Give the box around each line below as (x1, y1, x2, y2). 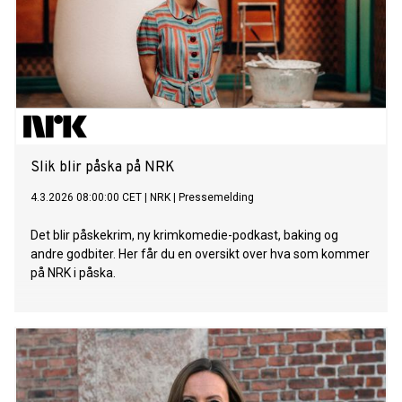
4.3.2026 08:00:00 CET (31, 191, 142, 205)
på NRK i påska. (31, 266, 116, 281)
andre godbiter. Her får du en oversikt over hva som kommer (31, 247, 370, 262)
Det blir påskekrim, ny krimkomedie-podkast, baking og (31, 228, 338, 243)
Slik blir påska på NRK (31, 159, 175, 178)
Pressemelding (179, 191, 254, 205)
